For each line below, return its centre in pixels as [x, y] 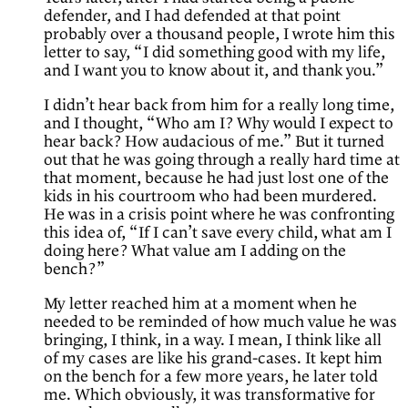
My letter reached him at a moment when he [200, 305]
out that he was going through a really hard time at [222, 161]
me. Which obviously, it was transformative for [209, 396]
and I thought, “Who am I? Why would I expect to [219, 124]
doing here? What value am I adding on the [195, 252]
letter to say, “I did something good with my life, [214, 53]
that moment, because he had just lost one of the [216, 179]
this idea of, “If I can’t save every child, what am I [218, 234]
